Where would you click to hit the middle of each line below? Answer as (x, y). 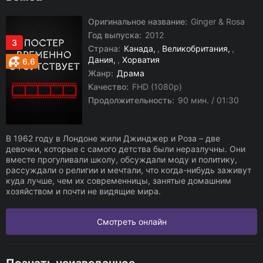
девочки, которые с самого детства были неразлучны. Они (126, 149)
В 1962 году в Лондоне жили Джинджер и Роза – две (113, 138)
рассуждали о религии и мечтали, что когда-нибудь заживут (129, 170)
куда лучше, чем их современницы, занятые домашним (119, 181)
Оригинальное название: (138, 21)
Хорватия (141, 60)
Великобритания (195, 48)
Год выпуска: (115, 35)
